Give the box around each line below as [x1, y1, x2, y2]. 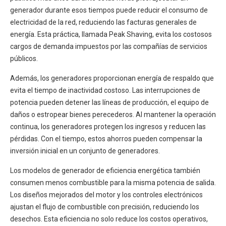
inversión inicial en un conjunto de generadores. [10, 147, 160, 155]
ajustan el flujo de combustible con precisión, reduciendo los [10, 203, 199, 211]
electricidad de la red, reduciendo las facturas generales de [10, 18, 197, 27]
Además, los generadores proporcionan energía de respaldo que [10, 74, 214, 83]
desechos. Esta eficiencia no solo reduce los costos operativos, [10, 215, 208, 223]
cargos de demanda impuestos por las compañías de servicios [10, 42, 207, 51]
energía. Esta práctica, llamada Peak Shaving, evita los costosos [10, 30, 212, 39]
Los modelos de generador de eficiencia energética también [10, 166, 200, 175]
